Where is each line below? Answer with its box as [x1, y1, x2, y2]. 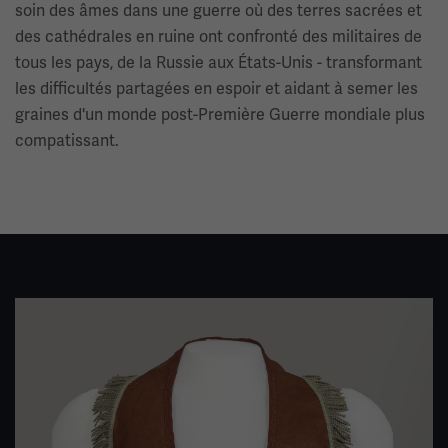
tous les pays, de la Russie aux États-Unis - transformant [15, 52, 422, 73]
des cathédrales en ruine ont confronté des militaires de [15, 26, 422, 47]
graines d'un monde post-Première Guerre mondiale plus [15, 104, 425, 125]
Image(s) [15, 300, 81, 320]
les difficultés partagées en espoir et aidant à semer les [15, 78, 418, 99]
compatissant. [15, 130, 119, 151]
